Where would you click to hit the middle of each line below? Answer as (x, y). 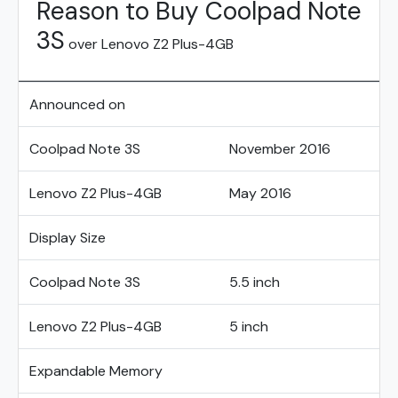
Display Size (68, 238)
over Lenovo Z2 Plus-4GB (149, 44)
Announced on (77, 104)
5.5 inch (255, 282)
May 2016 (260, 193)
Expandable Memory (96, 371)
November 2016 (280, 149)
